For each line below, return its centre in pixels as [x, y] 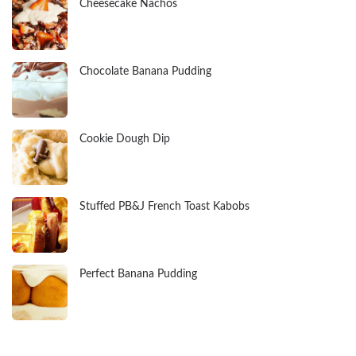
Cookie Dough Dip [125, 139]
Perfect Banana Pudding [138, 275]
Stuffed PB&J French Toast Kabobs [164, 207]
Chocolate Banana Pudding [145, 72]
